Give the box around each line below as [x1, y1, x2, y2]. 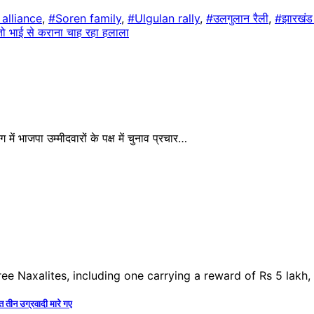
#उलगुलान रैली [206, 11, 268, 26]
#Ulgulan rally [128, 11, 200, 26]
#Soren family [48, 11, 121, 26]
